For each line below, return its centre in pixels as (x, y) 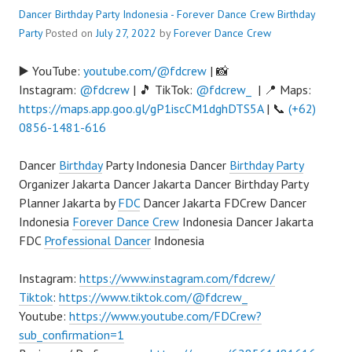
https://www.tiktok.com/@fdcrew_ (153, 297)
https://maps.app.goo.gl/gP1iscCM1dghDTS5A (141, 108)
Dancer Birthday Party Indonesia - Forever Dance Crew (147, 14)
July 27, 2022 (126, 33)
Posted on (71, 33)
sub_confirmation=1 (71, 335)
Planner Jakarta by (68, 203)
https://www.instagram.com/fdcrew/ (177, 278)
